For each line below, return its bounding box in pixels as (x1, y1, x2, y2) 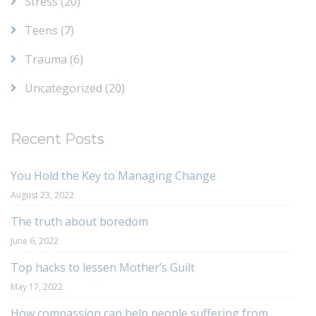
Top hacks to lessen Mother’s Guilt (11, 259, 195, 275)
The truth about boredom (11, 213, 148, 229)
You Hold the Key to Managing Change (11, 167, 216, 183)
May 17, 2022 (11, 280, 63, 293)
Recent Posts (11, 130, 104, 147)
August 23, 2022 (11, 188, 74, 201)
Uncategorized (25, 80, 102, 96)
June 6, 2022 (11, 234, 59, 247)
